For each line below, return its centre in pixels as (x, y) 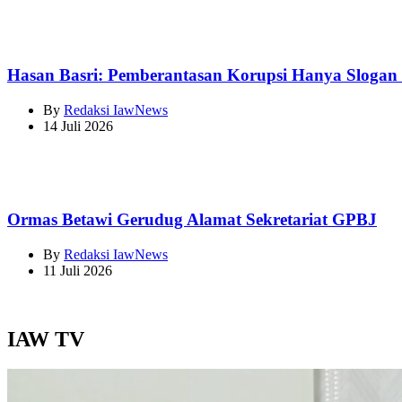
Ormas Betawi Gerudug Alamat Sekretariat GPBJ (192, 219)
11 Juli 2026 (78, 270)
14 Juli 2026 (78, 127)
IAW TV (46, 339)
